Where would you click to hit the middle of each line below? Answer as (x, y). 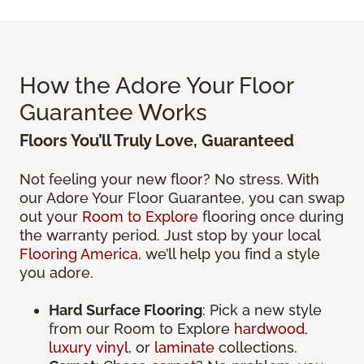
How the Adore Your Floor (156, 86)
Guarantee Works (113, 113)
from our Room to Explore (141, 329)
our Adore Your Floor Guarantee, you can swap (182, 198)
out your (51, 217)
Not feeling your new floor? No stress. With (169, 180)
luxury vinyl (89, 348)
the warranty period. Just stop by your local (170, 236)
